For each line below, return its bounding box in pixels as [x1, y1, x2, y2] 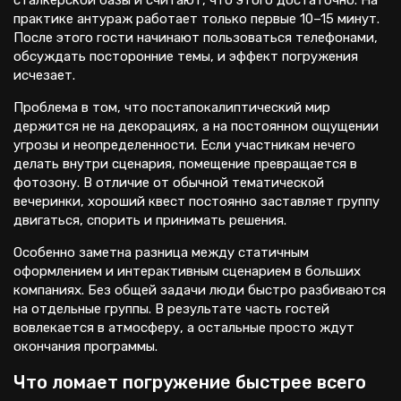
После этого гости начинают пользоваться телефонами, [13, 30, 378, 46]
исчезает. [13, 67, 75, 83]
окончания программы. [13, 338, 158, 354]
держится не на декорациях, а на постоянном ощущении [13, 118, 379, 134]
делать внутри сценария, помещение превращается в [13, 156, 357, 172]
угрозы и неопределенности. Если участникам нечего [13, 137, 355, 153]
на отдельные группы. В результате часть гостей [13, 301, 329, 317]
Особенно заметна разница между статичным [13, 244, 309, 260]
